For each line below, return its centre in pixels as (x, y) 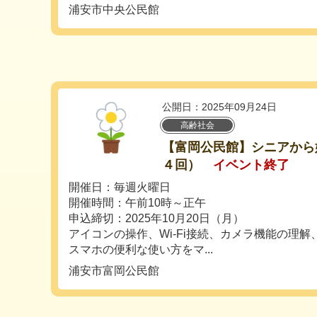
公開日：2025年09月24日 (219, 107)
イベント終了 (251, 165)
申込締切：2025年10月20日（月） (156, 219)
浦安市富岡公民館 (114, 271)
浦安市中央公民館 (114, 10)
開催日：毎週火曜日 (120, 188)
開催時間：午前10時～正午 (137, 203)
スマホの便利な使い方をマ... (141, 250)
